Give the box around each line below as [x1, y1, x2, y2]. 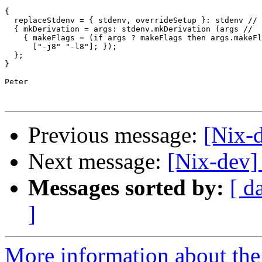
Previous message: [28, 122, 204, 148]
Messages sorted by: [28, 175, 224, 201]
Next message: [28, 149, 167, 174]
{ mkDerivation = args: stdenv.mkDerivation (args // [5, 25, 253, 34]
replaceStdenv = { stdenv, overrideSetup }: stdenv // [5, 16, 257, 25]
